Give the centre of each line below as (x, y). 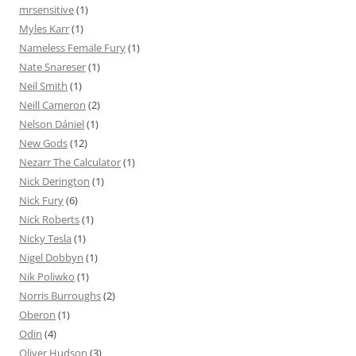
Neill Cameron (52, 104)
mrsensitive (46, 9)
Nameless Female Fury (72, 47)
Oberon (37, 314)
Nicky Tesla (45, 238)
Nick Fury (41, 200)
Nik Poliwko (47, 276)
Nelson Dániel (52, 124)
